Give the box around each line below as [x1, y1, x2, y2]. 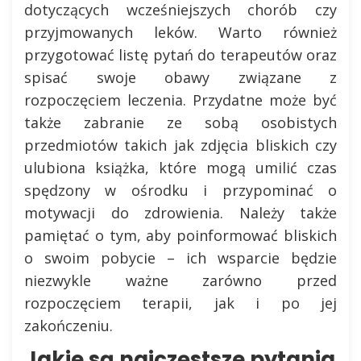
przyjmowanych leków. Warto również [24, 22, 337, 42]
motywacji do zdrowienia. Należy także [24, 202, 337, 222]
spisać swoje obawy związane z [24, 67, 337, 87]
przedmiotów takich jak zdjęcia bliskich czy [24, 135, 337, 155]
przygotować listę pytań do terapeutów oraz [24, 44, 337, 64]
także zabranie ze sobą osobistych [24, 112, 337, 132]
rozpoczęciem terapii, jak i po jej [24, 293, 337, 313]
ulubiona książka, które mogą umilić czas [24, 157, 337, 177]
